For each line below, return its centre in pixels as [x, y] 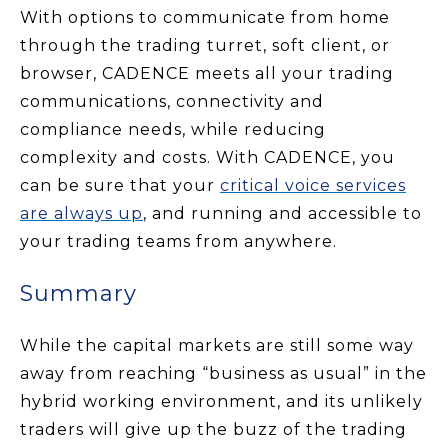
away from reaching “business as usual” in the [223, 374]
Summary [78, 293]
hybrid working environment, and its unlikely [221, 402]
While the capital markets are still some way [217, 346]
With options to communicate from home [205, 17]
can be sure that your [117, 185]
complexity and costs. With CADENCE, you [207, 157]
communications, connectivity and [172, 101]
